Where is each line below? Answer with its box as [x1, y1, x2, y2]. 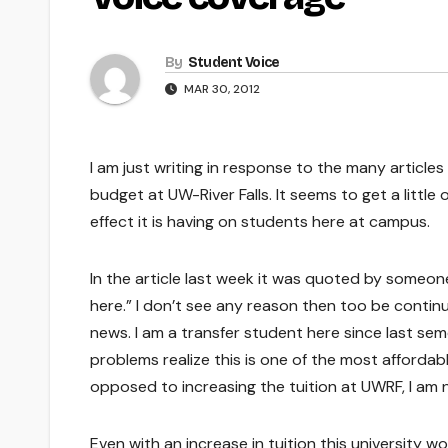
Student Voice [187, 53, 280, 71]
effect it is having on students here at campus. [90, 210, 430, 232]
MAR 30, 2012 [181, 80, 260, 97]
